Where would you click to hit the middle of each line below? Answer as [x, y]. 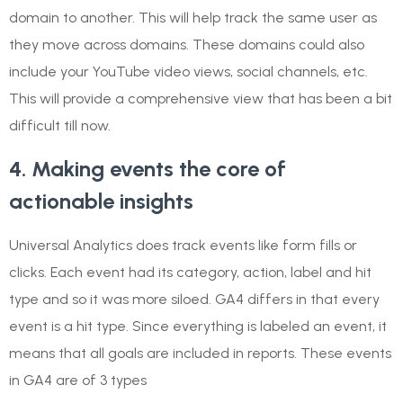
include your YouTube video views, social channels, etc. [188, 72]
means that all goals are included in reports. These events [200, 353]
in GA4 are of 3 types [78, 380]
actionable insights [101, 201]
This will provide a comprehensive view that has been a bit [201, 99]
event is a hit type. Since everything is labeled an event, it [198, 326]
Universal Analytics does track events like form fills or [183, 245]
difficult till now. [60, 126]
